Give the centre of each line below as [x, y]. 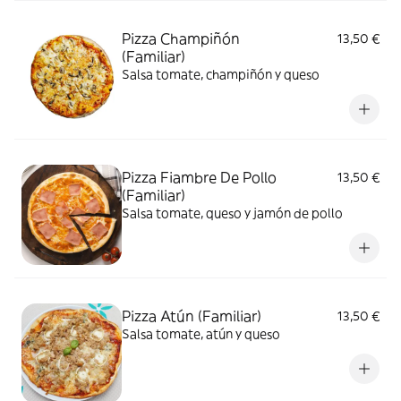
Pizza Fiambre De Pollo [199, 177]
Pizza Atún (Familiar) [192, 316]
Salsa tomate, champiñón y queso [221, 74]
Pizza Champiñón [181, 38]
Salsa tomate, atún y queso [201, 333]
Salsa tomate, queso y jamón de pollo [232, 213]
